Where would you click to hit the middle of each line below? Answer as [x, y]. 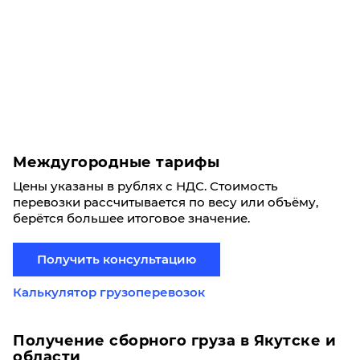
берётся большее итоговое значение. [133, 218]
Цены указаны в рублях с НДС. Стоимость [145, 186]
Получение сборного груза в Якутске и [174, 341]
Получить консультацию [117, 259]
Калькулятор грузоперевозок [109, 292]
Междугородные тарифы [116, 162]
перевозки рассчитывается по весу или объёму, [166, 202]
